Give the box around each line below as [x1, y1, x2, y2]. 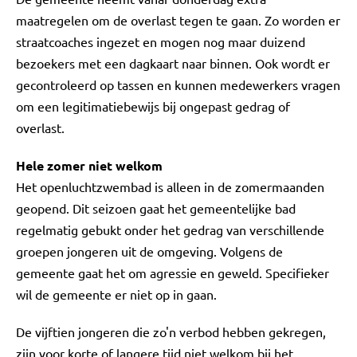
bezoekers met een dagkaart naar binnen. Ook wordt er [16, 55, 330, 71]
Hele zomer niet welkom [16, 157, 163, 174]
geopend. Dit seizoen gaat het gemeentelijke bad [16, 200, 296, 216]
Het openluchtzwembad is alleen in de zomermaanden [16, 178, 324, 194]
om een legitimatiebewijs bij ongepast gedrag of [16, 98, 290, 114]
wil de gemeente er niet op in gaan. [16, 286, 217, 302]
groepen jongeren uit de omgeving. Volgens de [16, 243, 283, 259]
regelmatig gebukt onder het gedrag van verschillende [16, 222, 324, 237]
